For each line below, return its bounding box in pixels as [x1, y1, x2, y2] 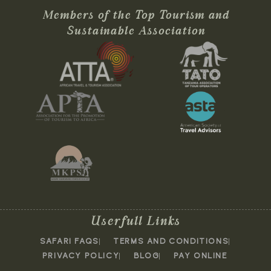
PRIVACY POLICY [42, 251, 120, 261]
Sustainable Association [66, 25, 205, 38]
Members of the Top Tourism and [42, 9, 229, 22]
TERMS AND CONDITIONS [113, 237, 229, 246]
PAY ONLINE [173, 251, 227, 261]
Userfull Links [90, 215, 181, 229]
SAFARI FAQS [40, 237, 99, 246]
